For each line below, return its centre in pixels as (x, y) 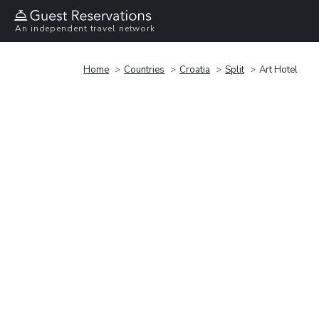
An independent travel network (85, 29)
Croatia (195, 69)
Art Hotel (278, 69)
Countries (144, 69)
